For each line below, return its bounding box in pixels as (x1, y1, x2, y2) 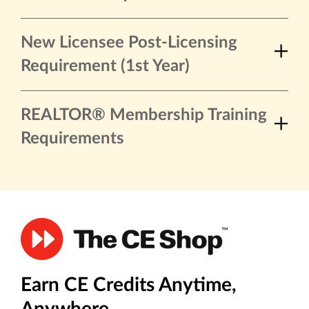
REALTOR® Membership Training (21, 106, 267, 123)
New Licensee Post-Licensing (21, 34, 237, 51)
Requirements (21, 130, 124, 147)
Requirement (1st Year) (21, 57, 190, 74)
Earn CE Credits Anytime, (21, 275, 237, 295)
